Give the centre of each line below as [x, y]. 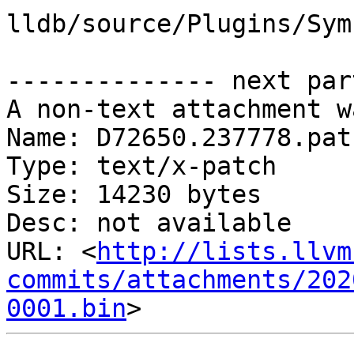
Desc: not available [149, 223]
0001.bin [66, 309]
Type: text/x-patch [141, 166]
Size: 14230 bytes [134, 195]
